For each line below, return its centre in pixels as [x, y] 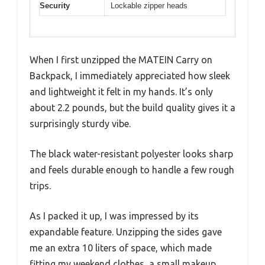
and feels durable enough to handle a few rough [132, 169]
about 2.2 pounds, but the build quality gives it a [132, 107]
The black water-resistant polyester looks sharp [131, 153]
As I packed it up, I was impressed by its [114, 216]
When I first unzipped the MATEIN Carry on [121, 59]
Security [55, 6]
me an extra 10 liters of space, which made [121, 248]
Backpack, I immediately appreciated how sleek [130, 75]
